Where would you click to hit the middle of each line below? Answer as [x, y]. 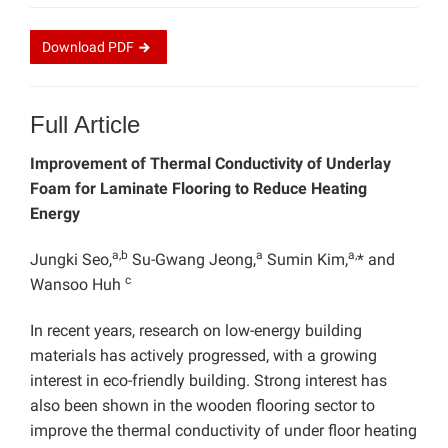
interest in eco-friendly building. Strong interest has [208, 381]
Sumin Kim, [305, 260]
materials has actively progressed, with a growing [203, 356]
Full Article [85, 125]
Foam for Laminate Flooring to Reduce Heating [198, 189]
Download [75, 47]
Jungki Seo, [71, 260]
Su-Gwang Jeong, [192, 260]
